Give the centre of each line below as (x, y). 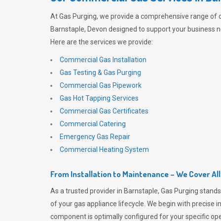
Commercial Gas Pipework (101, 85)
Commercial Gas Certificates (104, 111)
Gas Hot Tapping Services (99, 98)
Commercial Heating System (104, 149)
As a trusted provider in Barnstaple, (106, 191)
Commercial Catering (93, 124)
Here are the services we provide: (102, 42)
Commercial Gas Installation (103, 60)
